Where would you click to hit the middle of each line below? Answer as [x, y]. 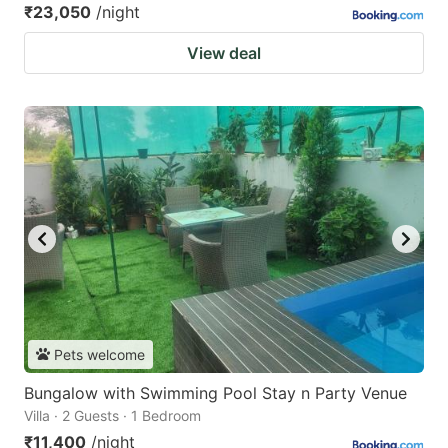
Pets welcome [99, 354]
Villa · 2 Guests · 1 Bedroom [112, 415]
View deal [224, 53]
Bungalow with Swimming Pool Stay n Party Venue [215, 392]
